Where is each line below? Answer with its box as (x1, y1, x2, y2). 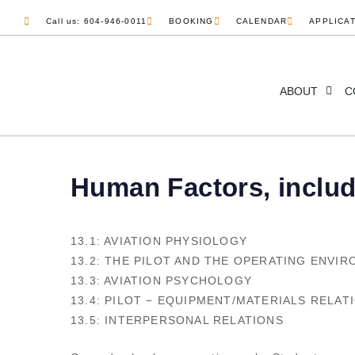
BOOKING (169, 17, 214, 25)
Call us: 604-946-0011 (46, 17, 147, 25)
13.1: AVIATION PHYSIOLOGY (71, 235, 247, 247)
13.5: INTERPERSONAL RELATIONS (71, 314, 284, 326)
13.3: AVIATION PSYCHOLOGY (71, 274, 252, 287)
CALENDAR (235, 17, 288, 25)
